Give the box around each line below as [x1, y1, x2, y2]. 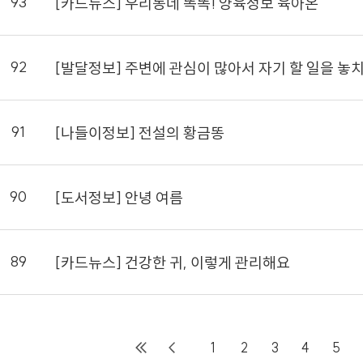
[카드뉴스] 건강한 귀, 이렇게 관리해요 [55, 252, 290, 272]
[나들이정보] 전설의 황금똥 [55, 122, 224, 143]
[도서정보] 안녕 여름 [55, 187, 183, 207]
